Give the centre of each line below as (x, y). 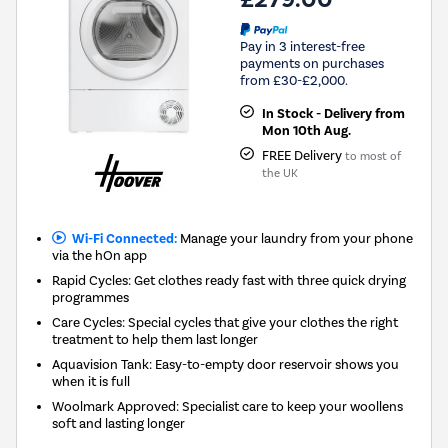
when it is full (91, 380)
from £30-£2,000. (294, 79)
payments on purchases (312, 62)
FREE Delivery (303, 154)
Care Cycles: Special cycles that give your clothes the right (225, 321)
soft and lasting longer (119, 422)
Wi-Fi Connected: (121, 238)
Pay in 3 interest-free (302, 45)
